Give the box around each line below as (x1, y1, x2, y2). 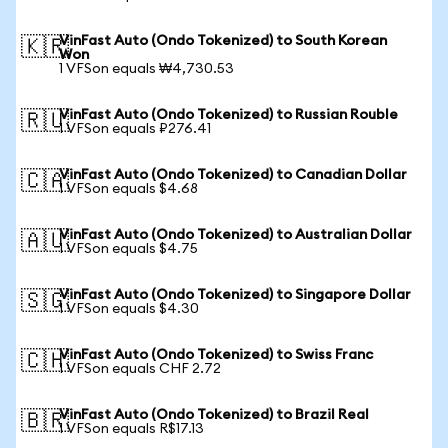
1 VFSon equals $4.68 (59, 182, 198, 196)
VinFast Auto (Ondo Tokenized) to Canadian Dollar (59, 168, 407, 182)
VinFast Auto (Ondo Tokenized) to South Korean (59, 34, 387, 48)
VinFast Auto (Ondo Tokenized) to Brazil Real (59, 408, 369, 422)
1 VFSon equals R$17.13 (59, 422, 204, 436)
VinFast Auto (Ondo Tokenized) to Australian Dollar (59, 228, 412, 242)
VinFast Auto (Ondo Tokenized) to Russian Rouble (59, 108, 398, 122)
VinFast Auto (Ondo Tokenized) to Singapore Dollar (59, 288, 411, 302)
